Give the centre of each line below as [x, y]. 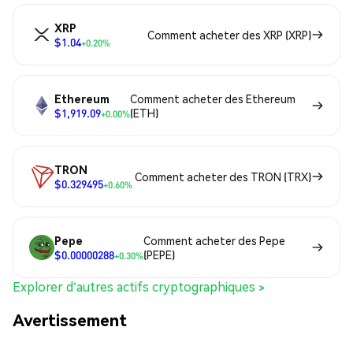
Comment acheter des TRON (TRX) [223, 177]
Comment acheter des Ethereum [213, 99]
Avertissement [70, 319]
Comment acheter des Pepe [214, 241]
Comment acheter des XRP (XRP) [229, 35]
